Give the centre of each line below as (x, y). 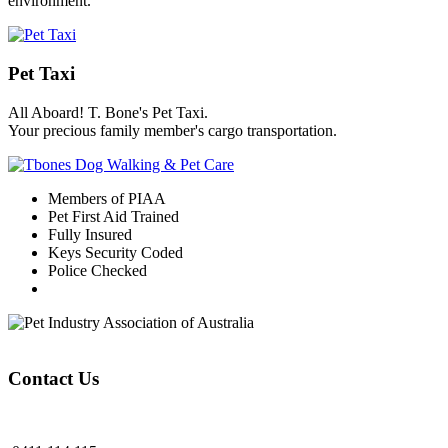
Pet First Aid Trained (113, 216)
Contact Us (53, 379)
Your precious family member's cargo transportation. (172, 130)
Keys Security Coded (115, 252)
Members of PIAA (107, 198)
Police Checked (97, 270)
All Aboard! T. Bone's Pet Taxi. (108, 112)
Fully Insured (90, 234)
